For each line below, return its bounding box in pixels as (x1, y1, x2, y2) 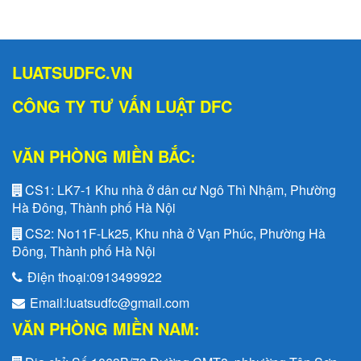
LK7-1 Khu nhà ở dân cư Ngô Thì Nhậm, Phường (54, 180, 336, 199)
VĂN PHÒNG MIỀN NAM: (12, 316, 200, 340)
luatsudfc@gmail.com (66, 293, 189, 312)
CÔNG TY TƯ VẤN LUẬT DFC (12, 93, 232, 118)
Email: (27, 293, 66, 312)
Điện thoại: (24, 267, 89, 286)
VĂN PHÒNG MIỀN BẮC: (12, 143, 196, 168)
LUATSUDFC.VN (12, 60, 132, 84)
